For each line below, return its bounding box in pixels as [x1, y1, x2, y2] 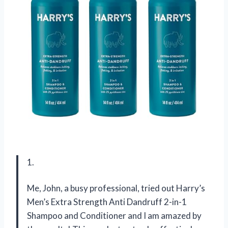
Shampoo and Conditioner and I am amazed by [27, 210, 202, 221]
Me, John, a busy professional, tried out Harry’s [27, 183, 205, 193]
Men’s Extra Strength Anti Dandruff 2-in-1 [27, 196, 187, 207]
